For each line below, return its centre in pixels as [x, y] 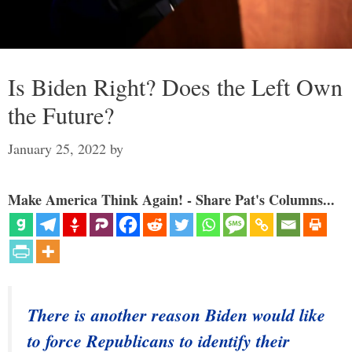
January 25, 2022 [57, 149]
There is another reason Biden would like [176, 315]
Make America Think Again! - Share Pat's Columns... [171, 200]
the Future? [61, 115]
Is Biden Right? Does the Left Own [175, 87]
